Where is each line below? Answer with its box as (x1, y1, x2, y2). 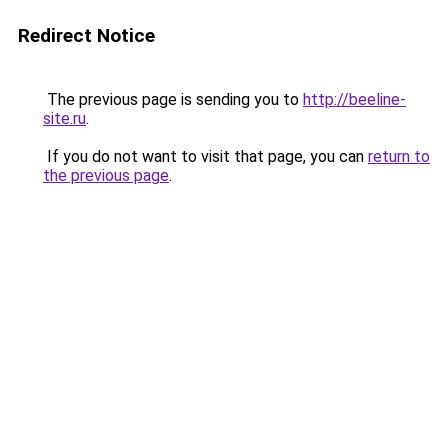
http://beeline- (303, 90, 406, 109)
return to (368, 147, 430, 166)
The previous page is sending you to (43, 90, 303, 109)
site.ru (43, 109, 86, 128)
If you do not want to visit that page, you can (43, 147, 368, 166)
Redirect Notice (18, 24, 155, 47)
